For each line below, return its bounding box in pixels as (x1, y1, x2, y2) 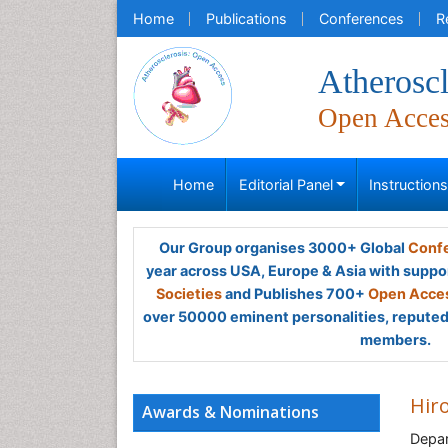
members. (359, 331, 431, 348)
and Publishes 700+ (222, 285, 368, 302)
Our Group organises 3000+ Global (158, 239, 408, 256)
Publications (206, 10, 287, 27)
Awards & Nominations (142, 401, 319, 423)
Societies (156, 285, 222, 302)
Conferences (319, 10, 404, 27)
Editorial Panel (238, 176, 333, 193)
